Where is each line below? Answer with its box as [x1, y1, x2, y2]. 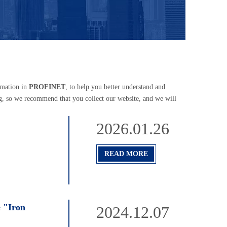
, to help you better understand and [65, 83, 165, 91]
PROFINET [29, 83, 65, 91]
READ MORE [104, 149, 148, 158]
